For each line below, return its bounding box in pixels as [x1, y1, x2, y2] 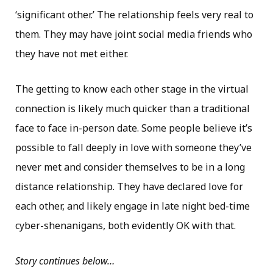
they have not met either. [15, 47, 128, 60]
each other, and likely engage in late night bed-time [15, 199, 250, 213]
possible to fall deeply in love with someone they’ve [15, 141, 252, 154]
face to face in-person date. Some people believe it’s [15, 121, 252, 135]
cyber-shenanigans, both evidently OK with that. [15, 219, 236, 232]
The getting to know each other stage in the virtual [15, 82, 249, 96]
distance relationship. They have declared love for [15, 180, 243, 193]
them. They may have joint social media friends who [15, 27, 252, 41]
